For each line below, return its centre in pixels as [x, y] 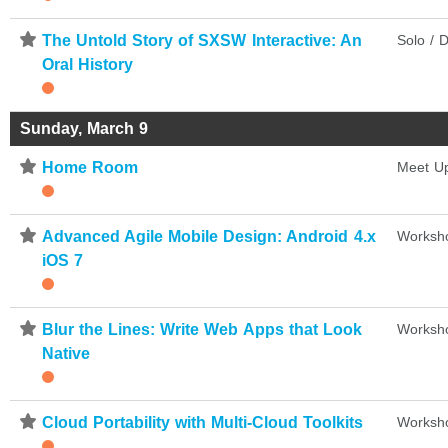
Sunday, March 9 [84, 128]
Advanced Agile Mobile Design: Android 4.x [209, 236]
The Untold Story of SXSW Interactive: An [202, 40]
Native [66, 353]
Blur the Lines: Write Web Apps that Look [202, 329]
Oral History [88, 64]
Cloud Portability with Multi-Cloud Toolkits [203, 422]
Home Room [90, 167]
